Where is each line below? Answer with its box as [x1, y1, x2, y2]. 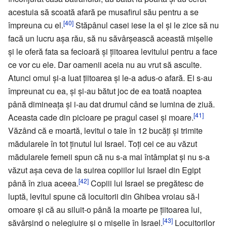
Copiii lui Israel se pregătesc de [89, 177, 204, 189]
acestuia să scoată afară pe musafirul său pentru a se [8, 6, 199, 18]
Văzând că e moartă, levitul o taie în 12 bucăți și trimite [8, 124, 203, 136]
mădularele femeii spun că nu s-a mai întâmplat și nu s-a [8, 150, 210, 163]
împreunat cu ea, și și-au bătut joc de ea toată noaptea [8, 85, 202, 97]
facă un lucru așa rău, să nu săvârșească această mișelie [8, 32, 213, 44]
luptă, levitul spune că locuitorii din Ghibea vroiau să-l [8, 190, 200, 202]
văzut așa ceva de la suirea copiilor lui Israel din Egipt [8, 164, 201, 176]
